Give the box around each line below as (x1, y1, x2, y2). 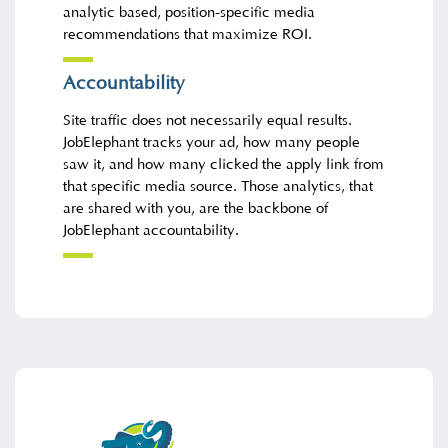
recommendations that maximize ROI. (63, 25, 313, 43)
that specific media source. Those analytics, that (63, 178, 374, 196)
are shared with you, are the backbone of (63, 200, 329, 218)
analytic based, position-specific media (63, 3, 316, 21)
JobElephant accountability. (63, 222, 240, 240)
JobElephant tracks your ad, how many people (63, 134, 361, 152)
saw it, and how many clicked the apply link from (63, 156, 385, 174)
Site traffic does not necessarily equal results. (63, 112, 353, 130)
